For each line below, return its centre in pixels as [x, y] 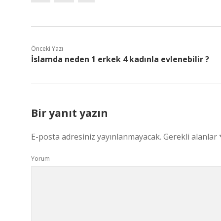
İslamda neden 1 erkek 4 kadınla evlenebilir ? [120, 59]
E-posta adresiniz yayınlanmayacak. [96, 137]
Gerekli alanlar [191, 137]
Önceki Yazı [47, 49]
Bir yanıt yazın [70, 113]
